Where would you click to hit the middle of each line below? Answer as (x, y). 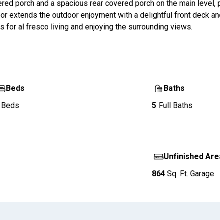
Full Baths (176, 106)
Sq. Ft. (178, 174)
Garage (202, 174)
